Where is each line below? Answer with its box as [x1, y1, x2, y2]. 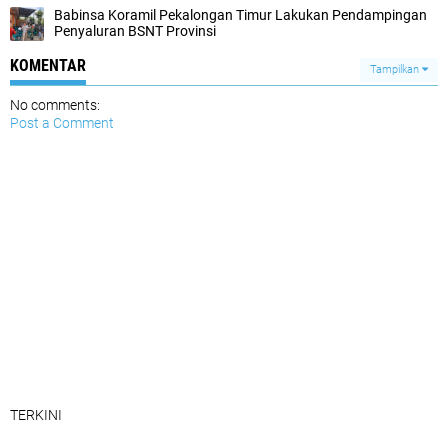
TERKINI [10, 407, 62, 423]
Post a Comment [10, 115, 114, 131]
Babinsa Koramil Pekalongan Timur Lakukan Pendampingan [54, 7, 427, 23]
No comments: [10, 97, 100, 113]
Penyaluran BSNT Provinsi [54, 23, 216, 39]
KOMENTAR [10, 56, 86, 75]
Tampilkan [370, 63, 422, 76]
